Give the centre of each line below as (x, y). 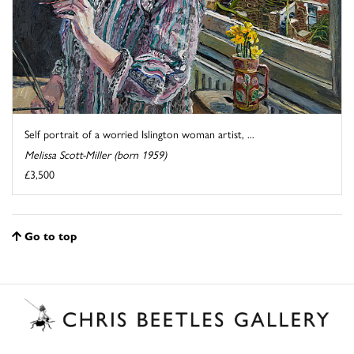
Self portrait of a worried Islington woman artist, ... (139, 134)
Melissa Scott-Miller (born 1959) (96, 154)
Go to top (51, 236)
